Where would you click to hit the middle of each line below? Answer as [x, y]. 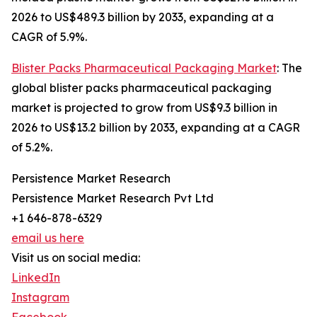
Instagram [40, 298]
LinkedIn [36, 278]
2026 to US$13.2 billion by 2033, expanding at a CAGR [156, 128]
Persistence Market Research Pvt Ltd [113, 198]
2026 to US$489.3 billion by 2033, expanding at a [143, 17]
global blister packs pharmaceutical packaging [142, 88]
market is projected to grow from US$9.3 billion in [144, 108]
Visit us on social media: [76, 258]
